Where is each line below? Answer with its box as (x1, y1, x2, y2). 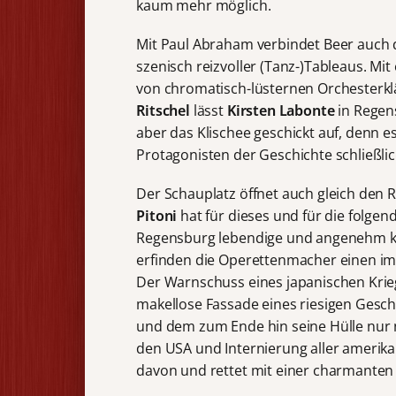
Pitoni (136, 205, 178, 225)
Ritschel (136, 100, 190, 120)
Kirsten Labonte (226, 100, 335, 120)
